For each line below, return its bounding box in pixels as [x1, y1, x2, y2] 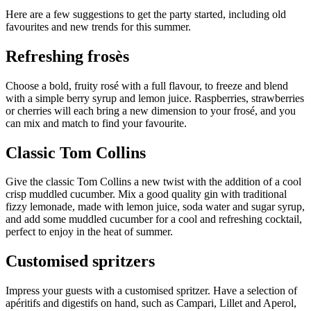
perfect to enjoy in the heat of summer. [6, 226, 173, 238]
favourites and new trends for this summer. [6, 20, 191, 33]
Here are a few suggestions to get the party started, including [6, 8, 269, 20]
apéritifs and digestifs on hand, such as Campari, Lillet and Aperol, [6, 297, 296, 310]
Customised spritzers [6, 252, 155, 271]
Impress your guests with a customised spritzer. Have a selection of [6, 285, 297, 297]
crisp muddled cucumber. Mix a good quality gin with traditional [6, 188, 287, 201]
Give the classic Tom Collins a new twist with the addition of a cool [6, 176, 301, 188]
